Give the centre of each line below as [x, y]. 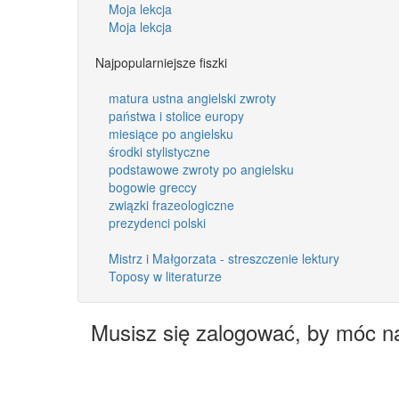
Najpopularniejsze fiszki [161, 62]
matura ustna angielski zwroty [192, 98]
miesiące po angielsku [171, 133]
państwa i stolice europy [176, 115]
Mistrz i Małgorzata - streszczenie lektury [224, 258]
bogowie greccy [153, 187]
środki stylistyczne [159, 151]
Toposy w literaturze [165, 276]
